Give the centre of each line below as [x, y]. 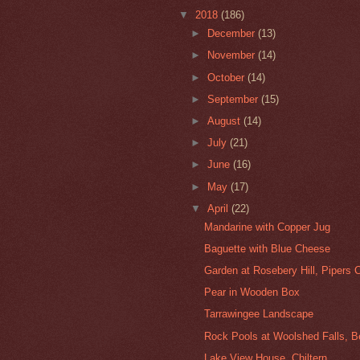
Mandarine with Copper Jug [268, 227]
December [233, 34]
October [228, 77]
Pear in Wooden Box [252, 292]
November [233, 55]
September [235, 99]
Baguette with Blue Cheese [268, 248]
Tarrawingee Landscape [259, 314]
